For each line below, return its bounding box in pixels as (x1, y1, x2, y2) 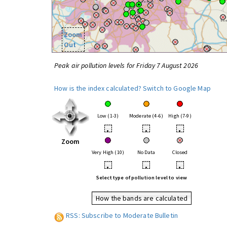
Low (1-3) (97, 112, 119, 119)
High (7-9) (168, 112, 192, 119)
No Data (137, 149, 155, 156)
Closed (172, 149, 188, 156)
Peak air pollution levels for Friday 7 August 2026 (54, 61, 198, 70)
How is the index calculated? (54, 84, 141, 93)
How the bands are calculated (96, 194, 187, 203)
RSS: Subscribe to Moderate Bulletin (66, 210, 178, 220)
